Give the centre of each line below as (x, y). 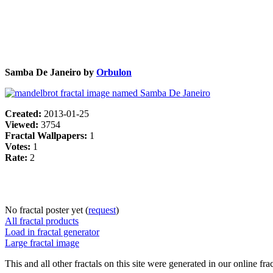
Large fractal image (42, 243)
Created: (24, 113)
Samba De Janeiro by (51, 72)
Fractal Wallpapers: (47, 135)
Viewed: (23, 124)
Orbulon (114, 72)
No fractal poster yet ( (47, 210)
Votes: (19, 146)
